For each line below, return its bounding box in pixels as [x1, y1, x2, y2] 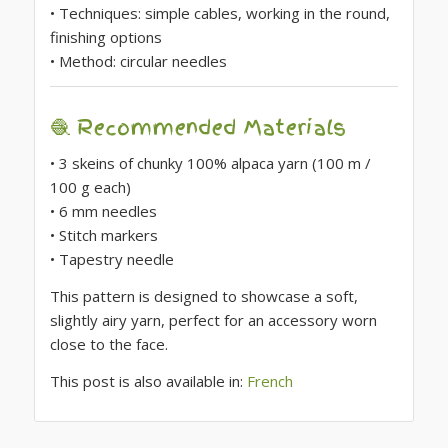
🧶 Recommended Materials [49, 112, 346, 143]
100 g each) [49, 177, 131, 198]
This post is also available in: [49, 370, 247, 391]
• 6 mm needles [49, 201, 157, 222]
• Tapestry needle [49, 249, 174, 270]
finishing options [49, 26, 162, 47]
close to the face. [49, 334, 168, 355]
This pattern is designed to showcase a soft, [49, 286, 358, 307]
